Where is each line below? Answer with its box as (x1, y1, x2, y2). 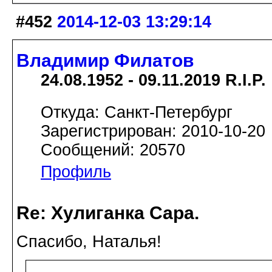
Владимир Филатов (16, 50, 194, 71)
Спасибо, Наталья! (16, 233, 161, 251)
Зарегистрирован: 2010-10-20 (41, 122, 265, 141)
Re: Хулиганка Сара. (16, 203, 199, 223)
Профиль (41, 163, 111, 182)
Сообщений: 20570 (41, 141, 185, 160)
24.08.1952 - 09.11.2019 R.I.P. (41, 71, 266, 90)
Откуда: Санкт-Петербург (41, 103, 233, 122)
